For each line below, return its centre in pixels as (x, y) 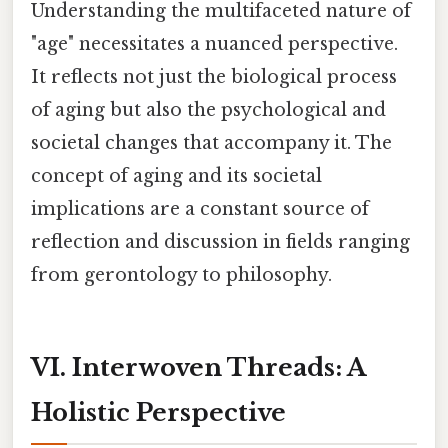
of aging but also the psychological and (208, 110)
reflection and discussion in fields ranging (220, 242)
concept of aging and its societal (176, 176)
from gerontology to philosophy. (181, 275)
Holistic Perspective (158, 412)
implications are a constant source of (200, 209)
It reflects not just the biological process (214, 77)
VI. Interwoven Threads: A (198, 367)
